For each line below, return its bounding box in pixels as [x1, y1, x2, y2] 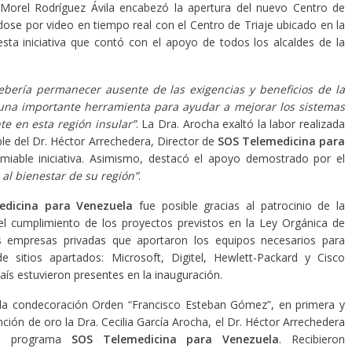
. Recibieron [279, 332, 346, 346]
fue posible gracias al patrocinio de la [133, 198, 346, 213]
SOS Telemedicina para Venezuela [71, 332, 280, 346]
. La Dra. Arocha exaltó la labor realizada [135, 116, 345, 131]
